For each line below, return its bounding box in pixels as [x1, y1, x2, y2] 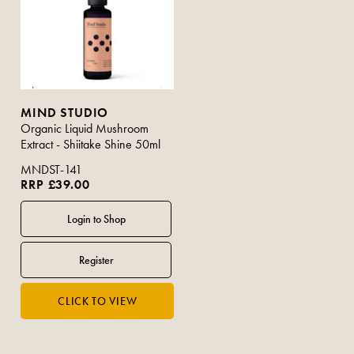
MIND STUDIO [21, 105, 109, 121]
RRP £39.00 [21, 177, 90, 193]
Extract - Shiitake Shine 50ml [21, 137, 161, 153]
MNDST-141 [21, 162, 83, 178]
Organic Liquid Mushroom [21, 121, 149, 137]
